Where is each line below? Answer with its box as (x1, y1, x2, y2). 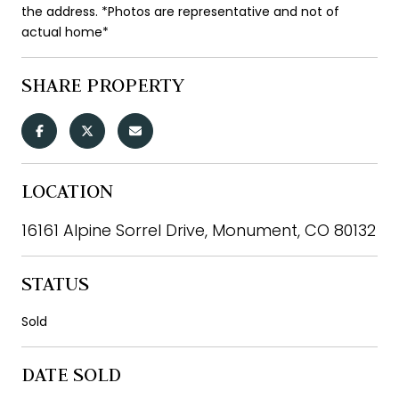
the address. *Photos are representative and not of (21, 2, 339, 20)
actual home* (21, 22, 109, 41)
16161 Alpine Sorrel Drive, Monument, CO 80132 (21, 218, 376, 241)
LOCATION (21, 177, 113, 203)
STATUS (21, 270, 89, 296)
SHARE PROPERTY (21, 71, 184, 97)
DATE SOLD (21, 361, 121, 387)
